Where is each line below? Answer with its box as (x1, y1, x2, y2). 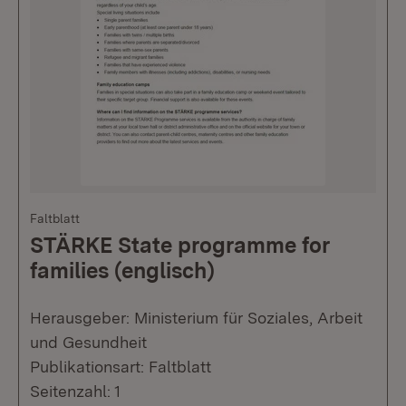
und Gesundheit (30, 333, 147, 353)
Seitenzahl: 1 (30, 382, 121, 401)
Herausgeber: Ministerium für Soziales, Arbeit (30, 308, 362, 328)
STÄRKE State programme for (30, 232, 330, 259)
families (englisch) (30, 257, 215, 285)
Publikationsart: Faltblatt (30, 357, 211, 377)
